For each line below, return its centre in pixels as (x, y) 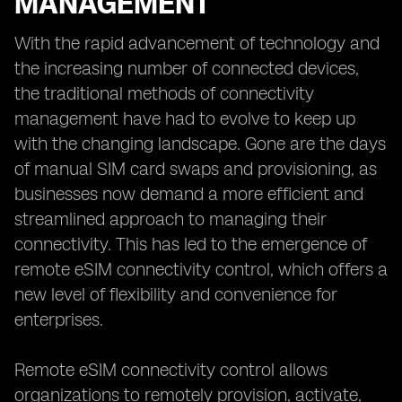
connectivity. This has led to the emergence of (191, 244)
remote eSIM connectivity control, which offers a (201, 269)
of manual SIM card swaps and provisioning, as (196, 169)
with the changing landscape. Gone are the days (200, 144)
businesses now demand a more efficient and (189, 194)
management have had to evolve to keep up (185, 118)
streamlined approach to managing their (170, 219)
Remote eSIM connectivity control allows (171, 370)
